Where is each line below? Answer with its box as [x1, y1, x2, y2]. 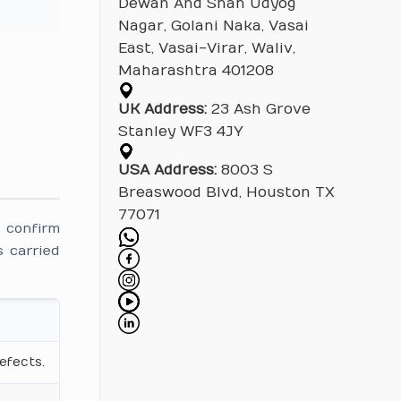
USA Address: [117, 162, 217, 178]
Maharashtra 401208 [117, 63, 274, 79]
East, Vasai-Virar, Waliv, [117, 40, 295, 56]
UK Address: [117, 101, 207, 117]
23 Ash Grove [206, 101, 311, 117]
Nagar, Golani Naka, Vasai [117, 18, 309, 34]
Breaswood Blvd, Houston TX [117, 184, 335, 200]
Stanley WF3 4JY [117, 124, 243, 140]
